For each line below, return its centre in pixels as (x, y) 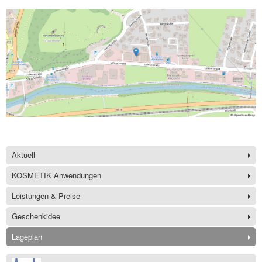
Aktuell (23, 155)
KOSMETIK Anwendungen (56, 175)
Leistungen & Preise (46, 196)
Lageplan (27, 237)
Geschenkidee (36, 216)
